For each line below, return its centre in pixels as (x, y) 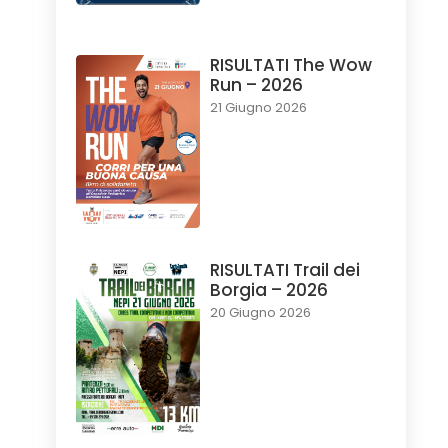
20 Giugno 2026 (260, 313)
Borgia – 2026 (268, 290)
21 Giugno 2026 (258, 108)
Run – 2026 (256, 85)
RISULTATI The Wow (290, 65)
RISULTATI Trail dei (284, 270)
